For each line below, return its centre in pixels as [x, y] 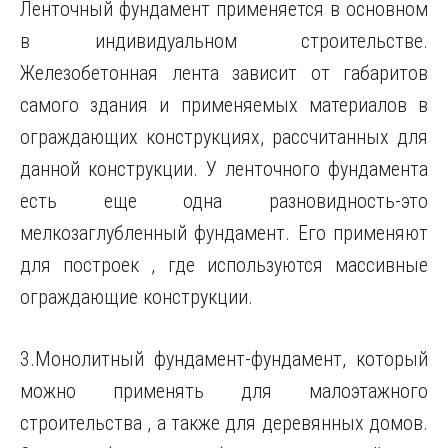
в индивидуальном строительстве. [224, 41]
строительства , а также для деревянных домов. [224, 423]
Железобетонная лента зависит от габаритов [224, 73]
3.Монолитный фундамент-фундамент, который [224, 359]
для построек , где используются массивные [224, 265]
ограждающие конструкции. [136, 297]
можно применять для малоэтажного [224, 391]
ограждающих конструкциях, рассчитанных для [224, 137]
